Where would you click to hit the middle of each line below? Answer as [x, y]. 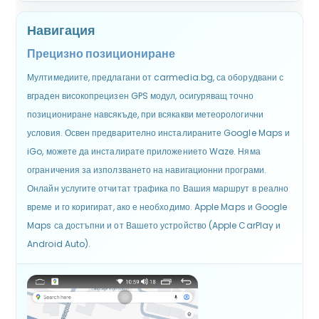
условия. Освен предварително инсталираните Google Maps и [159, 133]
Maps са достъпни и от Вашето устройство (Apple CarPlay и [154, 226]
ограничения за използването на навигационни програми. [147, 170]
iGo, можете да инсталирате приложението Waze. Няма [144, 152]
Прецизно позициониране [101, 53]
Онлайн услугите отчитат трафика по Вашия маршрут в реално [158, 189]
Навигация [62, 31]
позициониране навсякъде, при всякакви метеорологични [145, 115]
